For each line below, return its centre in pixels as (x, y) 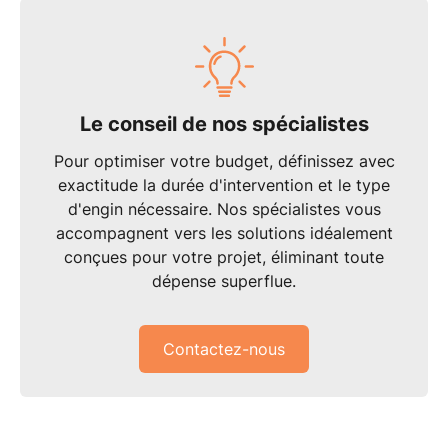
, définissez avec (331, 160)
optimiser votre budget (181, 160)
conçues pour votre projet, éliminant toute (224, 256)
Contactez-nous (224, 348)
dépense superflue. (224, 280)
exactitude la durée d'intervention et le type (224, 184)
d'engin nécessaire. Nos (159, 208)
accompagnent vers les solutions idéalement (224, 232)
